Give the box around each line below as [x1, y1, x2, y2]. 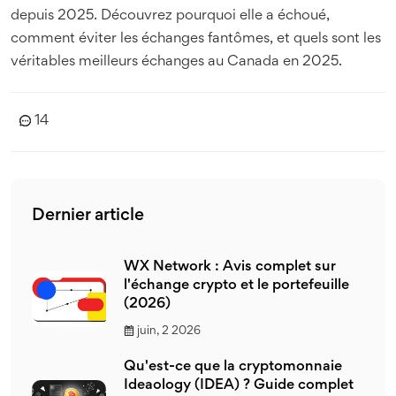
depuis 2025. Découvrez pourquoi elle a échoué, [11, 9, 330, 23]
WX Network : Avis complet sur [124, 260, 336, 274]
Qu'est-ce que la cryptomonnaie [124, 360, 342, 374]
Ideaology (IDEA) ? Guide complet [124, 378, 354, 392]
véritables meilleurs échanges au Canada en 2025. [11, 55, 342, 69]
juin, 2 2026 [137, 325, 201, 337]
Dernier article [32, 207, 144, 224]
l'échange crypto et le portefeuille [124, 278, 349, 293]
